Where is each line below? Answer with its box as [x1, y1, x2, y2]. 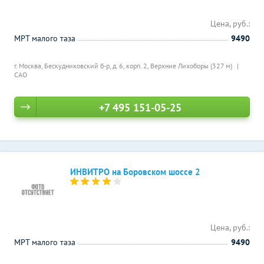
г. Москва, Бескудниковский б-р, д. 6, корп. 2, [14, 61, 150, 70]
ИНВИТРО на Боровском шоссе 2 [70, 166, 200, 177]
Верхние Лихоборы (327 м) [150, 61, 234, 70]
